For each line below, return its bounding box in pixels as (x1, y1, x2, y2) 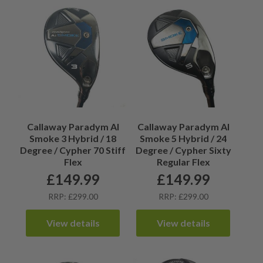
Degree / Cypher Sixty (135, 144, 231, 156)
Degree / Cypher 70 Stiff (20, 144, 126, 156)
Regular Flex (156, 156, 210, 167)
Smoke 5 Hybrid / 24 (140, 132, 227, 144)
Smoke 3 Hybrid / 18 (29, 132, 117, 144)
